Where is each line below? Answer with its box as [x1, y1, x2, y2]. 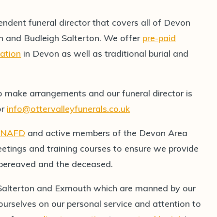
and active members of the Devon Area [25, 127, 187, 139]
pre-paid [142, 32, 176, 44]
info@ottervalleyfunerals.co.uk [7, 103, 130, 114]
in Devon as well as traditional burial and [21, 48, 188, 59]
